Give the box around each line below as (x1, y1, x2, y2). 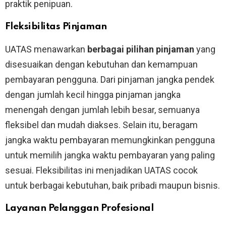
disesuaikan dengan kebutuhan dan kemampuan (5, 59, 198, 70)
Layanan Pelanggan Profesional (5, 203, 154, 213)
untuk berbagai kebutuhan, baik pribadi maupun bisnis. (5, 180, 220, 191)
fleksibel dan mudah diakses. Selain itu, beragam (5, 120, 198, 131)
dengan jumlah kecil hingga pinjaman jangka (5, 89, 181, 100)
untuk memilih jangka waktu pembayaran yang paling (5, 150, 215, 161)
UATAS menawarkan (5, 44, 87, 55)
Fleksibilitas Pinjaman (5, 22, 107, 32)
